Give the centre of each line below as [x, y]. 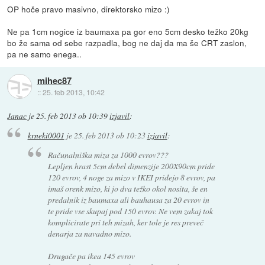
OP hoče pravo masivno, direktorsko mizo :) [89, 9]
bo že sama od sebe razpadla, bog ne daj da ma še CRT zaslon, [127, 42]
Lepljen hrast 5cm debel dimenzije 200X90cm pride [132, 166]
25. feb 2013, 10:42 [73, 92]
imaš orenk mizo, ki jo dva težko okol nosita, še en [128, 188]
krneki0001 [46, 135]
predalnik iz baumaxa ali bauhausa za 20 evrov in [129, 199]
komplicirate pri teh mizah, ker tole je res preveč [126, 222]
